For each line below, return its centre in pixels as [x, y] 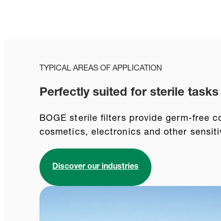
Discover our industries [95, 167]
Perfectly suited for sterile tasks [129, 93]
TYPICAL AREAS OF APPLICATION [101, 69]
